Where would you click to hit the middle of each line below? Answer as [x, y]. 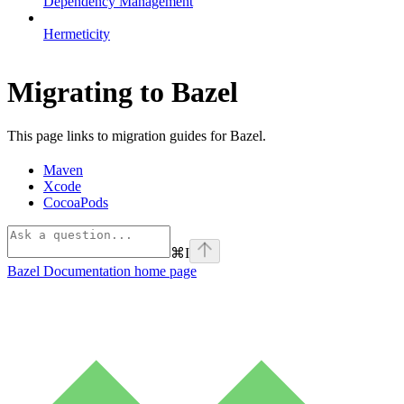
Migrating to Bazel [123, 92]
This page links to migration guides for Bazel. [137, 136]
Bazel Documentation [69, 271]
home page [164, 271]
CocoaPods [76, 203]
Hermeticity [77, 33]
